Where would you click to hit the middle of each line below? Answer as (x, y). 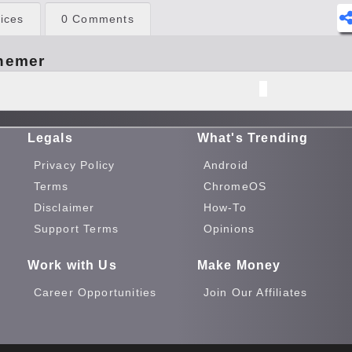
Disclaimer (64, 207)
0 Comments (97, 19)
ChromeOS (235, 186)
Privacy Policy (74, 165)
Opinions (229, 229)
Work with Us (72, 265)
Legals (50, 138)
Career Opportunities (95, 292)
